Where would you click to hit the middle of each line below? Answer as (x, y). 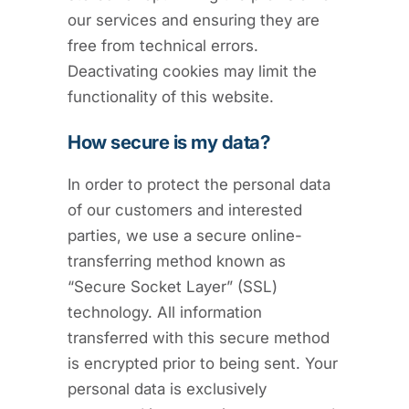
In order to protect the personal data (199, 184)
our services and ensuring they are (194, 20)
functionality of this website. (171, 96)
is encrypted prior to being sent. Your (203, 363)
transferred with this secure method (199, 337)
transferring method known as (177, 261)
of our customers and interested (185, 210)
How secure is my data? (169, 142)
